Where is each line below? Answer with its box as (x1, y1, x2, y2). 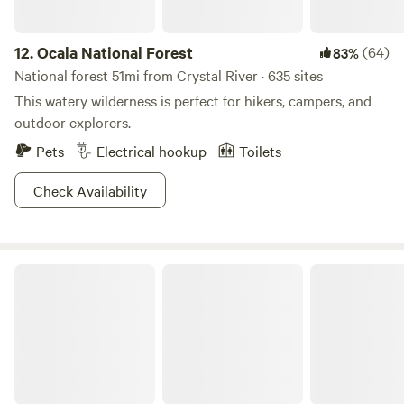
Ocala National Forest (37, 41, 193, 63)
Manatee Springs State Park (14, 262, 169, 280)
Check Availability (33, 180, 147, 200)
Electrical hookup (96, 141, 207, 161)
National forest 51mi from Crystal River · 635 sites (14, 65, 323, 85)
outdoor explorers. (14, 112, 131, 132)
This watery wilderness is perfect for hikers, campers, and (14, 90, 372, 110)
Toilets (239, 141, 281, 161)
